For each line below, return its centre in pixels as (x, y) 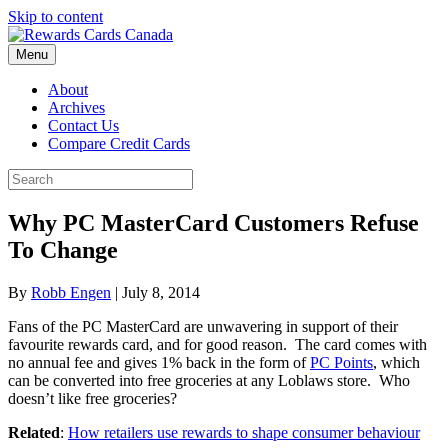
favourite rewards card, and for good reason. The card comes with (217, 344)
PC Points (341, 362)
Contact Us (83, 125)
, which (396, 362)
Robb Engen (71, 292)
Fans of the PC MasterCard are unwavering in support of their (203, 326)
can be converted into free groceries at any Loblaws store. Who (209, 380)
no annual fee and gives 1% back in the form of (159, 362)
